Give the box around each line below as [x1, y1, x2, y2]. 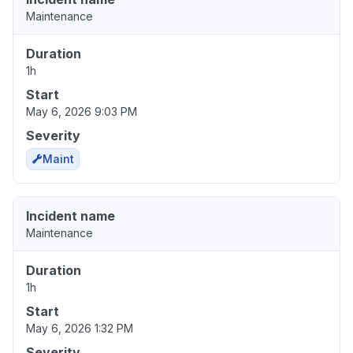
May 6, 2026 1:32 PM [26, 321, 133, 336]
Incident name [26, 208, 115, 225]
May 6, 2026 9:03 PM [26, 105, 137, 119]
